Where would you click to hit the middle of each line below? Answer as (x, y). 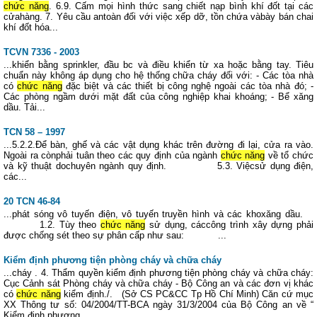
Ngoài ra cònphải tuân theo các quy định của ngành (112, 155)
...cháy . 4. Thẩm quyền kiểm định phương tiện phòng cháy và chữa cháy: (158, 273)
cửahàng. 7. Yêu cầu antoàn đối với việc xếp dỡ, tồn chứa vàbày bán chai (158, 17)
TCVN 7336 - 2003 (41, 52)
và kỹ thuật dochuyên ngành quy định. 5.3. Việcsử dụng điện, (158, 166)
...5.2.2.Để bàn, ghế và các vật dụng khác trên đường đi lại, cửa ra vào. (158, 145)
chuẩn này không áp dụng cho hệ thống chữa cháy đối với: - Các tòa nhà (158, 75)
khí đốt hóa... (31, 27)
